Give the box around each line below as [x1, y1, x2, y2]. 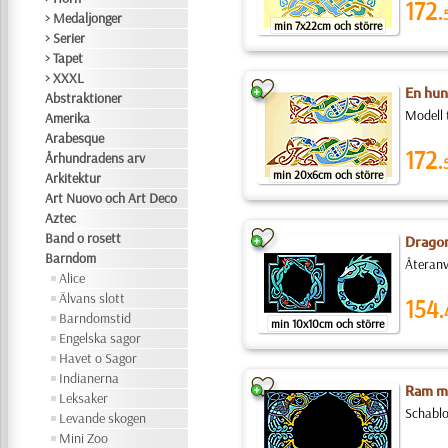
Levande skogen [59, 409, 147, 427]
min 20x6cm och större [272, 167, 383, 182]
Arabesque [45, 129, 105, 147]
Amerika [45, 109, 91, 127]
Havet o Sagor [59, 349, 138, 367]
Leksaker [59, 389, 109, 407]
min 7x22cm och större [273, 18, 382, 33]
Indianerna [59, 369, 120, 387]
